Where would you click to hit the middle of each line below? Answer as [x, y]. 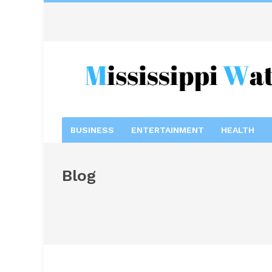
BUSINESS [92, 130]
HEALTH [238, 130]
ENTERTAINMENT [168, 130]
